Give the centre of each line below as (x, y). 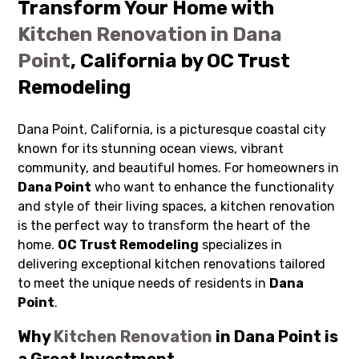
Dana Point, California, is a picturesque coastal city (172, 130)
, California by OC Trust (181, 61)
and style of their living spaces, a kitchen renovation (177, 207)
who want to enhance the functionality (213, 188)
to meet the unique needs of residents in (144, 284)
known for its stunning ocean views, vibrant (151, 149)
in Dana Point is (276, 337)
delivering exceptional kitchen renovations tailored (172, 264)
